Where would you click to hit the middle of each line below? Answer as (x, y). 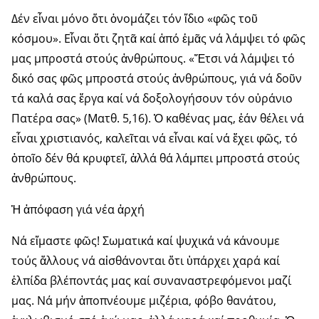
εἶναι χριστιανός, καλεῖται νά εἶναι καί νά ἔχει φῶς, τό (155, 138)
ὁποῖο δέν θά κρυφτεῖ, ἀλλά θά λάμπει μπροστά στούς (156, 158)
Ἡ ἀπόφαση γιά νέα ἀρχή (78, 210)
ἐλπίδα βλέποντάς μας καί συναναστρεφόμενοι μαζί (151, 281)
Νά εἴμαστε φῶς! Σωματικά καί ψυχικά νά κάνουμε (146, 241)
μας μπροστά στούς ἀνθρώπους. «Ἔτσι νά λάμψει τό (153, 59)
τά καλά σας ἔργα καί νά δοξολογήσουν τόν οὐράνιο (152, 99)
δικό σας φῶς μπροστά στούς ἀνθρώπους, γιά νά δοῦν (157, 79)
